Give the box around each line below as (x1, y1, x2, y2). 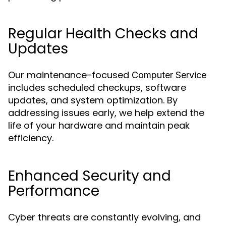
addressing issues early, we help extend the (8, 106, 204, 119)
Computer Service (132, 70, 206, 80)
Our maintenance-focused (8, 69, 132, 81)
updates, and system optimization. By (8, 94, 178, 106)
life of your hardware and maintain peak (8, 119, 190, 132)
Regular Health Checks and (8, 24, 198, 43)
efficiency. (8, 132, 53, 144)
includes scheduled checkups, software (8, 81, 186, 94)
